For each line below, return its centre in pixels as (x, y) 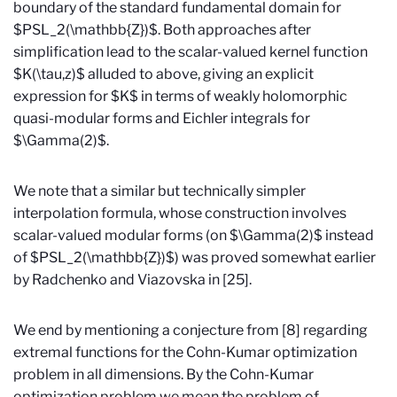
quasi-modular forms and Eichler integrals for (162, 119)
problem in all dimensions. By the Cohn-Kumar (163, 375)
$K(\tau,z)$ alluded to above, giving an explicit (163, 74)
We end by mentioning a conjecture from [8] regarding (191, 331)
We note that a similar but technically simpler (160, 191)
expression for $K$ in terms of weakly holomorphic (180, 97)
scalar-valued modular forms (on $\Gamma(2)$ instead (194, 236)
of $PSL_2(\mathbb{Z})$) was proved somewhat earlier (195, 258)
